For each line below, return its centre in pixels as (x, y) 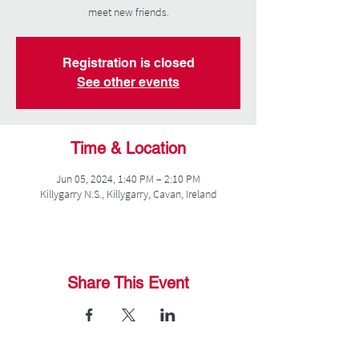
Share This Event (128, 283)
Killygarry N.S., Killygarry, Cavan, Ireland (128, 194)
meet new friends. (128, 12)
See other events (128, 82)
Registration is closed (128, 63)
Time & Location (128, 148)
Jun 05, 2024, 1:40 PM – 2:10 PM (128, 179)
